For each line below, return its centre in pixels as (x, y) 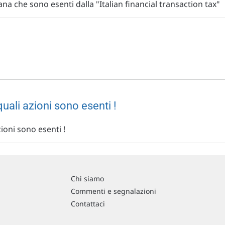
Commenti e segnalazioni (114, 191)
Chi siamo (87, 179)
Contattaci (88, 204)
